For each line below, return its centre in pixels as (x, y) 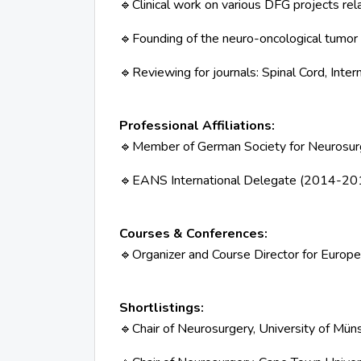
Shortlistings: (162, 308)
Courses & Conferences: (193, 234)
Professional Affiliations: (197, 126)
